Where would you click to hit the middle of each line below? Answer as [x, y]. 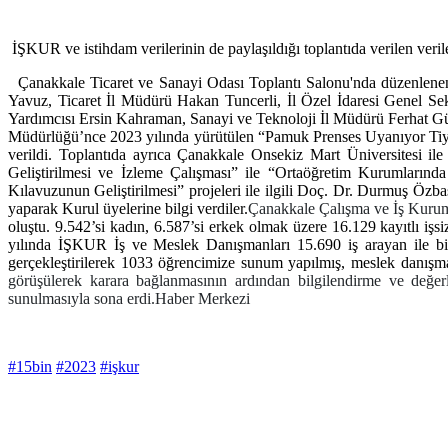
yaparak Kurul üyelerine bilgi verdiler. [128, 209]
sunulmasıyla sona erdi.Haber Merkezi [129, 299]
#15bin [30, 367]
